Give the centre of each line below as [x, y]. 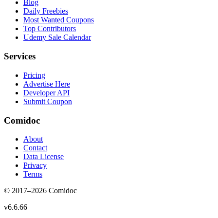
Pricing [34, 75]
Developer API [46, 92]
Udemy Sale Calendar [57, 37]
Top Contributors [50, 29]
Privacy [35, 165]
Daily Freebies [46, 11]
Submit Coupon [48, 101]
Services [20, 56]
